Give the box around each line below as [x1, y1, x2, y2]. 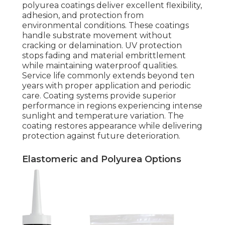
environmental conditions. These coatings [22, 21, 189, 31]
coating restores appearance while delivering [22, 121, 202, 131]
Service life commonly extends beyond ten [22, 71, 194, 81]
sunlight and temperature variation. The [22, 111, 184, 121]
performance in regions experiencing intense [22, 101, 202, 111]
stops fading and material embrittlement [22, 51, 186, 61]
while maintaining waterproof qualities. [22, 61, 178, 71]
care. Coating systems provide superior [22, 91, 176, 101]
